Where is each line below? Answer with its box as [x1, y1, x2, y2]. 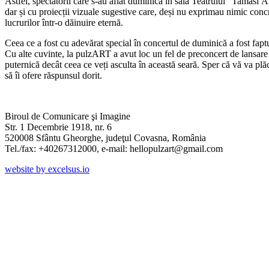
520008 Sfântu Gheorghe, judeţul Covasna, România [5, 133, 206, 144]
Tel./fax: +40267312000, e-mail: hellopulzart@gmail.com [5, 144, 223, 154]
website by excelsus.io [5, 164, 89, 175]
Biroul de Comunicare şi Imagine [5, 111, 130, 122]
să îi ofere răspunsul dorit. [5, 70, 102, 81]
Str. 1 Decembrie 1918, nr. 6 [5, 122, 112, 133]
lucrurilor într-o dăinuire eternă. [5, 17, 125, 28]
